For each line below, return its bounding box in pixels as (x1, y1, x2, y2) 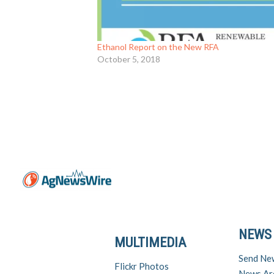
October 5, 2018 (97, 54, 161, 65)
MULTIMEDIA (114, 234, 187, 250)
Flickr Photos (114, 260, 169, 272)
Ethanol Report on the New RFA (97, 42, 220, 53)
